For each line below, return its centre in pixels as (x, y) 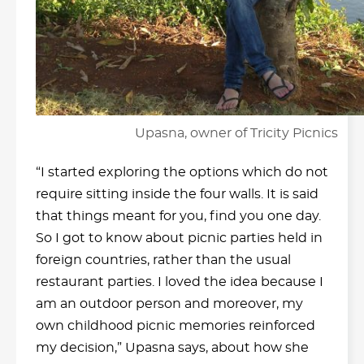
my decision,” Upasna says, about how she (172, 347)
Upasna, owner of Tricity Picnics (236, 133)
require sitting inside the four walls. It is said (177, 194)
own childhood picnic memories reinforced (175, 325)
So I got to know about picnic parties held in (179, 238)
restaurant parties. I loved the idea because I (180, 282)
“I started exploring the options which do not (182, 172)
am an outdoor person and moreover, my (169, 303)
